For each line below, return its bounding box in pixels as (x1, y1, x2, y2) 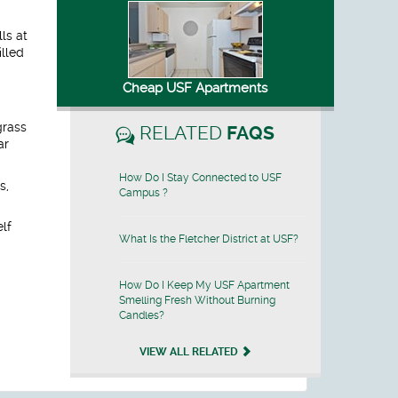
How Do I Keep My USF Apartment (118, 279, 290, 291)
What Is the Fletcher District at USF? (118, 233, 298, 245)
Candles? (118, 309, 164, 322)
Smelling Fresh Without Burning (118, 294, 275, 306)
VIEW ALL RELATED (139, 345, 241, 358)
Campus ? (118, 187, 168, 199)
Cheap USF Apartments (123, 80, 268, 96)
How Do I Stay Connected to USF (118, 171, 282, 184)
